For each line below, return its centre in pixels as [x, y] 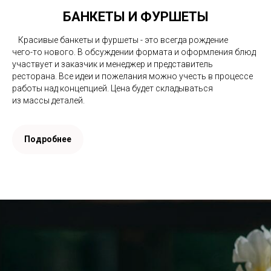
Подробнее [48, 139]
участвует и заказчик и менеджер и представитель [113, 64]
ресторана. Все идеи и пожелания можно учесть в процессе [132, 76]
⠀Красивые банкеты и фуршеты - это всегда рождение [120, 40]
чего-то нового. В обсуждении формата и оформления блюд [134, 52]
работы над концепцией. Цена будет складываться [113, 88]
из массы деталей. [48, 100]
